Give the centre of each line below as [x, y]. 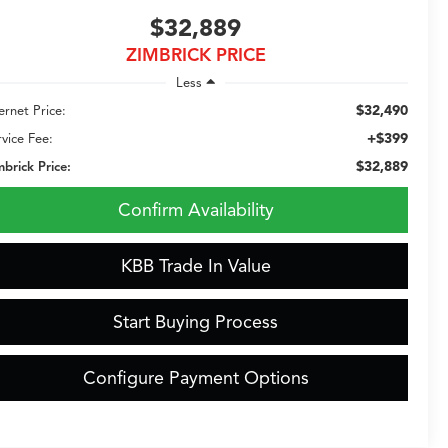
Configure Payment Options [195, 377]
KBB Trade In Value [195, 265]
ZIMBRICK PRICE [195, 55]
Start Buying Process [195, 321]
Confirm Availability [195, 209]
